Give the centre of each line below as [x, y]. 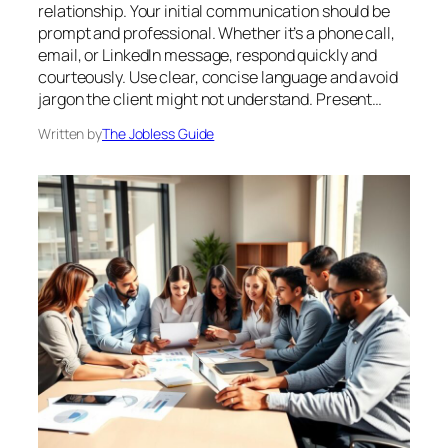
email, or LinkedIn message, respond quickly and [208, 54]
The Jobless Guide [158, 133]
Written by [70, 133]
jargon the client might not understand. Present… [210, 98]
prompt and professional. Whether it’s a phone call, [216, 32]
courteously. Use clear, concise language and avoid [218, 76]
